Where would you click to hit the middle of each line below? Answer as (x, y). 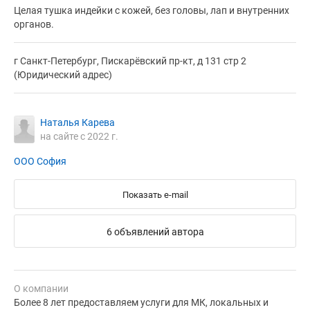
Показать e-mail (155, 195)
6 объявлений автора (155, 232)
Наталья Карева (77, 123)
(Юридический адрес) (63, 75)
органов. (34, 25)
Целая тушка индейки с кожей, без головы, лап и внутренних (152, 11)
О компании (41, 289)
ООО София (40, 162)
